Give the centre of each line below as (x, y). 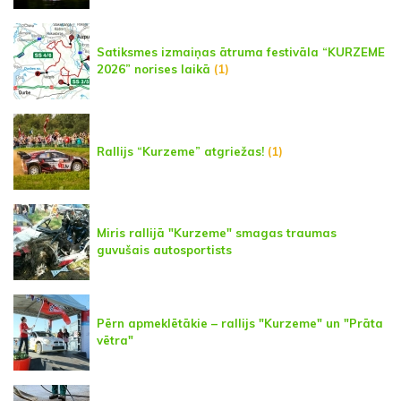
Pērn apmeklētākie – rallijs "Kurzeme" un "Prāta (240, 324)
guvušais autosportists (164, 250)
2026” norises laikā (154, 69)
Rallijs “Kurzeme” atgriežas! (180, 151)
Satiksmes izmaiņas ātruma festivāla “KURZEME (241, 52)
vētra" (115, 341)
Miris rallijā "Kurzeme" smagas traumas (217, 233)
